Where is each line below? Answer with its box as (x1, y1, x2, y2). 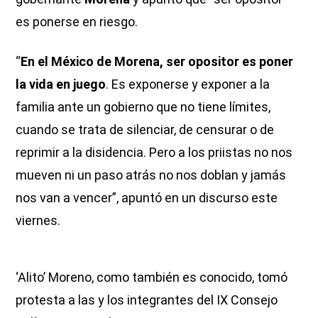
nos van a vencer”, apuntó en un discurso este (16, 190, 278, 205)
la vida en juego (16, 76, 106, 92)
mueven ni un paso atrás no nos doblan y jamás (16, 167, 287, 182)
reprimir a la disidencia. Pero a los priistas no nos (16, 144, 293, 160)
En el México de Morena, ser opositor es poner (21, 53, 294, 69)
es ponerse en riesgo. (16, 13, 138, 29)
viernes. (16, 212, 61, 228)
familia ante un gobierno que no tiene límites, (16, 99, 271, 114)
